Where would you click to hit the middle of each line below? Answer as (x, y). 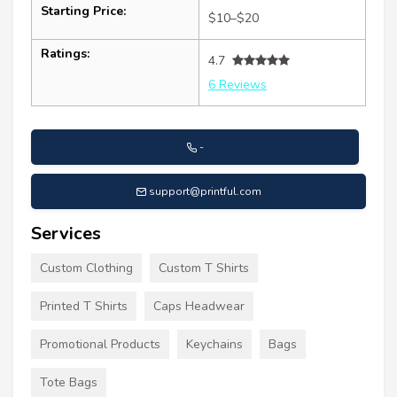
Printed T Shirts (84, 306)
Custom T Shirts (204, 268)
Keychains (214, 344)
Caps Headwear (199, 306)
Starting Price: (83, 11)
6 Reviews (237, 84)
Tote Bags (69, 382)
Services (66, 233)
